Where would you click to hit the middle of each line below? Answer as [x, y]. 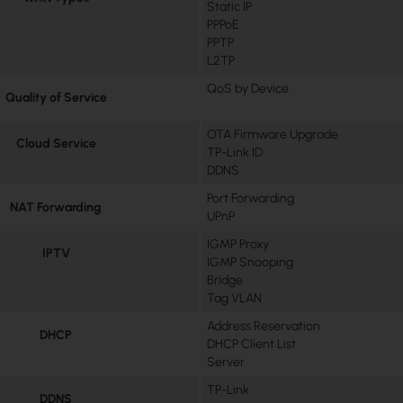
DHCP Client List [252, 344]
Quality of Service [56, 97]
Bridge [225, 280]
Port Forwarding [251, 198]
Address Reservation [264, 326]
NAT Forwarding [56, 207]
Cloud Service [56, 143]
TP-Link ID [235, 152]
